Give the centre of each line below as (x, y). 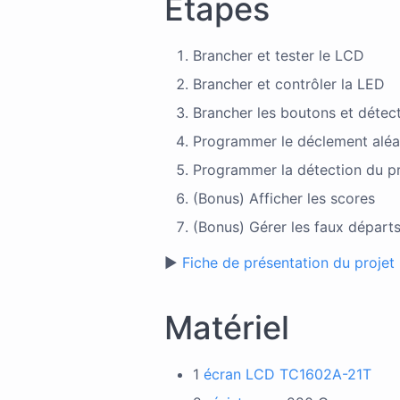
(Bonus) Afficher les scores (284, 198)
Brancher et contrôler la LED (289, 83)
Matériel (227, 327)
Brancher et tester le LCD (279, 55)
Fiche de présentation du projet (288, 262)
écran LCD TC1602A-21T (287, 374)
